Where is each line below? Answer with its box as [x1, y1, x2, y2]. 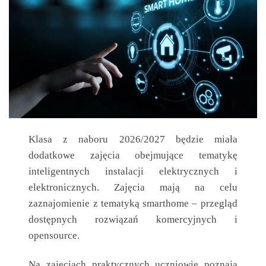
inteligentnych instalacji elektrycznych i [28, 164, 237, 177]
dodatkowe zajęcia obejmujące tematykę [28, 148, 237, 161]
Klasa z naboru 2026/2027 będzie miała [28, 132, 237, 145]
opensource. [28, 229, 80, 241]
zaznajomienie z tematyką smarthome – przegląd [28, 197, 237, 209]
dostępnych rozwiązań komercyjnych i [28, 213, 237, 225]
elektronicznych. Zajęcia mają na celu [28, 180, 237, 193]
